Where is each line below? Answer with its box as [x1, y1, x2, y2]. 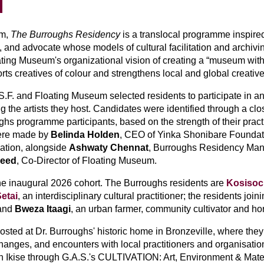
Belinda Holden [48, 130, 120, 140]
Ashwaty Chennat [69, 143, 148, 153]
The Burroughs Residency [11, 29, 120, 39]
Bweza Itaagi [15, 204, 71, 214]
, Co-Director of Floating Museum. [16, 156, 157, 166]
